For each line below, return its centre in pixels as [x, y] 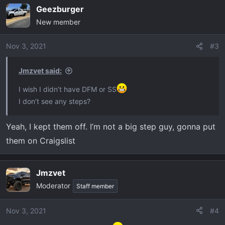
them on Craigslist [41, 140]
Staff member [95, 186]
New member [58, 22]
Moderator [53, 185]
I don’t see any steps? [54, 101]
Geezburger [60, 9]
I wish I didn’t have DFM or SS [68, 89]
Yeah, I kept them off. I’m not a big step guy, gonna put [111, 126]
